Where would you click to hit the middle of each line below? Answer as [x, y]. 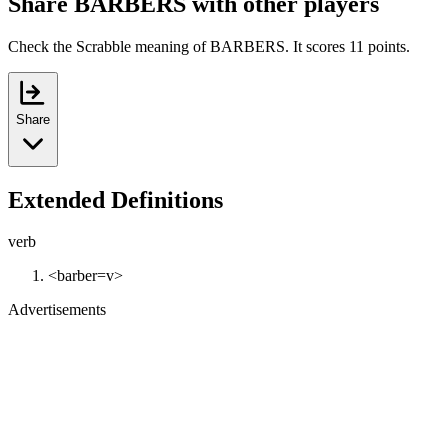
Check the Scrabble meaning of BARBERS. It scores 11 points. [209, 46]
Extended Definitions [115, 199]
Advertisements [57, 310]
